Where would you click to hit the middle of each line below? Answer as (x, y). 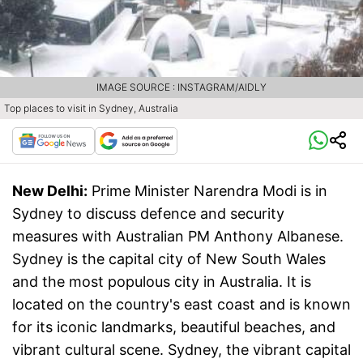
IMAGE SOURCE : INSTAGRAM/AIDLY (181, 88)
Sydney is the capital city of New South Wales (169, 259)
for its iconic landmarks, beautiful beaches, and (174, 327)
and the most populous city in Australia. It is (162, 282)
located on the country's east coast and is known (181, 305)
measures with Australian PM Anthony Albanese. (178, 237)
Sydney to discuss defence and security (148, 214)
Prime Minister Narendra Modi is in (209, 191)
